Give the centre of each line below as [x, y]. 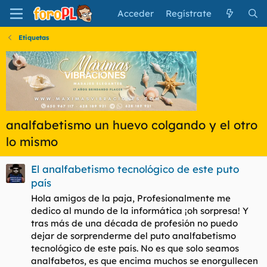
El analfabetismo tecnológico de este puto [135, 169]
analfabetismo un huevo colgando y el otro [132, 125]
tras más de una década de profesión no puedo [134, 223]
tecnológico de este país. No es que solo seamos [135, 249]
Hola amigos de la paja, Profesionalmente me [131, 198]
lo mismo [32, 142]
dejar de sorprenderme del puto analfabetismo [133, 236]
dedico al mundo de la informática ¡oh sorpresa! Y [140, 211]
